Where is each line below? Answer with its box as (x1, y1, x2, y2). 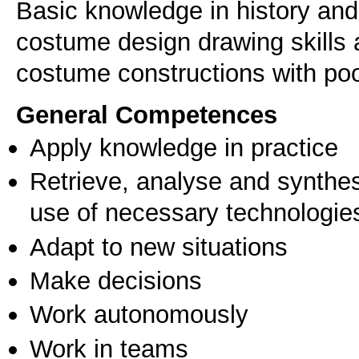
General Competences (16, 99, 277, 129)
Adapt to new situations (30, 232, 288, 261)
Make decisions (30, 265, 202, 295)
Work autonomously (30, 300, 248, 329)
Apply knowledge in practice (30, 132, 338, 162)
